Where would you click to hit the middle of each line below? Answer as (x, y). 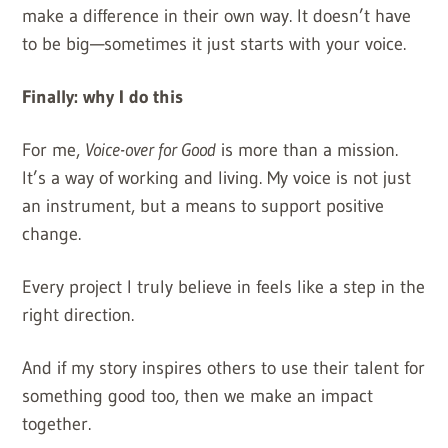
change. (52, 233)
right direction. (78, 314)
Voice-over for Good (151, 149)
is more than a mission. (307, 149)
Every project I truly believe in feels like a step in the (224, 286)
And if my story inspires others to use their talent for (224, 367)
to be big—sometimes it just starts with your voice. (214, 43)
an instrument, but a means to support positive (203, 205)
